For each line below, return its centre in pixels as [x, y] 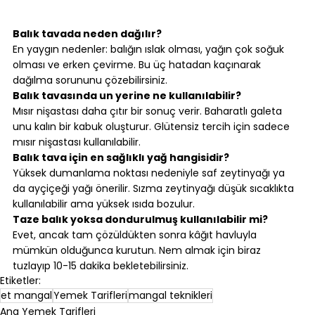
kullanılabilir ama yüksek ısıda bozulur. [104, 204]
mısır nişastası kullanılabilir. [77, 142]
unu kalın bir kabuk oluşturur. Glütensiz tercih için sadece [153, 127]
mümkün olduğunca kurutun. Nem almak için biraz [138, 251]
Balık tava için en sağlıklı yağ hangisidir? [121, 158]
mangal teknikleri [171, 296]
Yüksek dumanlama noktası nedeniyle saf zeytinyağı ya [150, 173]
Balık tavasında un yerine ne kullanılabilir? [127, 96]
